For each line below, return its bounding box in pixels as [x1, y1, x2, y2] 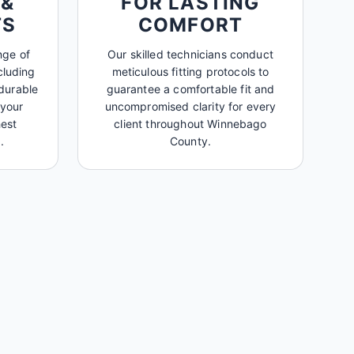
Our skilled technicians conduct [107, 47, 273, 61]
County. [169, 134, 212, 148]
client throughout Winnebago [114, 117, 267, 130]
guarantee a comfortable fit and [106, 82, 275, 96]
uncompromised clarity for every [104, 100, 277, 113]
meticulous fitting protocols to [111, 65, 269, 78]
